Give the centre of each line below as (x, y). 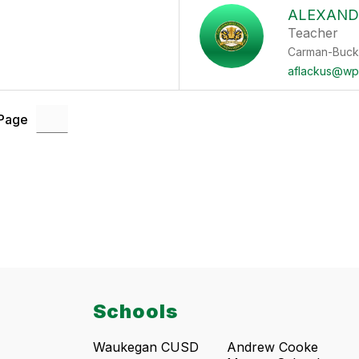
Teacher (313, 33)
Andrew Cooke (273, 347)
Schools (135, 312)
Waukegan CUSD (146, 347)
